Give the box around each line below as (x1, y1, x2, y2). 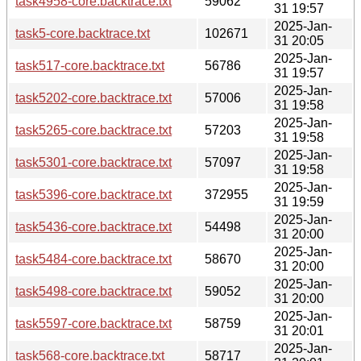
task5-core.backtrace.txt (15, 26, 150, 40)
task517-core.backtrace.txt (15, 58, 164, 73)
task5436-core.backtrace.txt (15, 219, 172, 234)
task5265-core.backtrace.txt (15, 122, 172, 137)
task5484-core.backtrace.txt (15, 251, 172, 266)
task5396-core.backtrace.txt (15, 187, 172, 201)
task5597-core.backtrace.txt (15, 316, 172, 330)
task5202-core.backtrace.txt (15, 90, 172, 105)
